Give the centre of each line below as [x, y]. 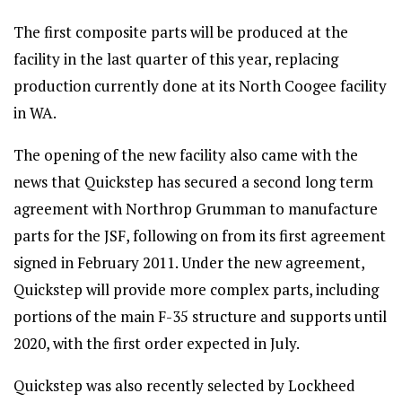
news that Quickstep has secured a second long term [193, 182]
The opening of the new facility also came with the [186, 155]
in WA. [35, 113]
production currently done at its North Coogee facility [200, 86]
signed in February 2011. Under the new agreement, [189, 262]
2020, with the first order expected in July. [157, 343]
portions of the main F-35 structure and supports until [200, 316]
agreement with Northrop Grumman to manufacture [196, 209]
